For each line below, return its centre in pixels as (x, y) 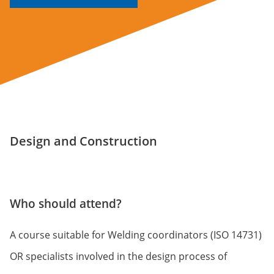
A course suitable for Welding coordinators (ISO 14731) (136, 235)
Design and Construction (83, 141)
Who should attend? (66, 203)
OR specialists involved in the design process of (118, 256)
